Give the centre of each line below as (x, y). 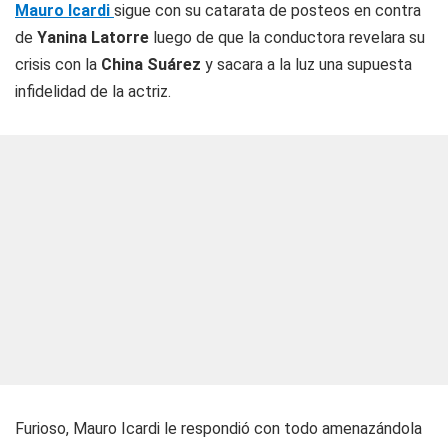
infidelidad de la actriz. (93, 91)
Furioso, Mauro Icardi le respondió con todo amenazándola (218, 428)
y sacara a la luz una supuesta (308, 64)
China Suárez (153, 64)
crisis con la (58, 64)
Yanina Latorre (91, 37)
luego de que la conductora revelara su (287, 37)
